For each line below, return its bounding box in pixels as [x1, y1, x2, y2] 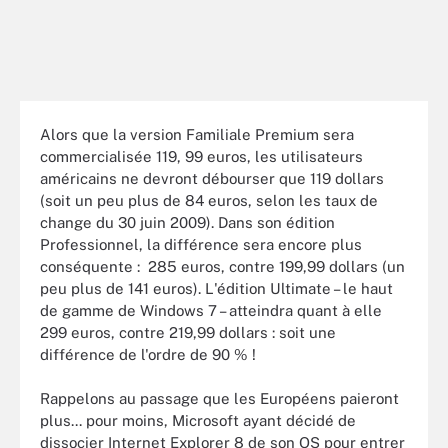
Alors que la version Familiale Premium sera [40, 125, 354, 143]
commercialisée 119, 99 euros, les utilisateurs [40, 147, 363, 165]
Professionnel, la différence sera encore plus [40, 235, 362, 253]
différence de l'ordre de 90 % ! [40, 345, 256, 363]
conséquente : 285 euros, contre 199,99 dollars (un [40, 257, 405, 275]
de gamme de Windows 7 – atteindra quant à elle [40, 301, 382, 319]
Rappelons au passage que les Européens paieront [40, 390, 399, 407]
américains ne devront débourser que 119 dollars [40, 169, 384, 187]
